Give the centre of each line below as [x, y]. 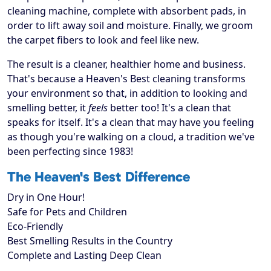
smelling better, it [48, 108]
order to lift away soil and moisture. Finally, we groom [130, 26]
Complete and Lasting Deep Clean [84, 256]
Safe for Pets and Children [67, 212]
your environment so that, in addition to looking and [127, 93]
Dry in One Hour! [46, 198]
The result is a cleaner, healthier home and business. [126, 64]
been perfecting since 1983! [70, 152]
